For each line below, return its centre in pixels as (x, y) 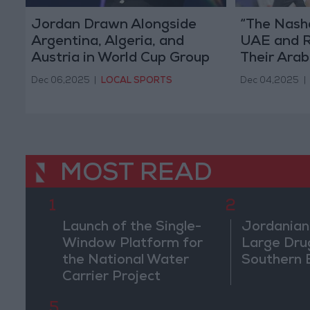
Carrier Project (111, 277)
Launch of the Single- (131, 227)
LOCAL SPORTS (137, 82)
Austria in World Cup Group (120, 58)
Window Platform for (132, 244)
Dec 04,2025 (270, 82)
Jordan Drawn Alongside (113, 25)
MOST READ (136, 175)
